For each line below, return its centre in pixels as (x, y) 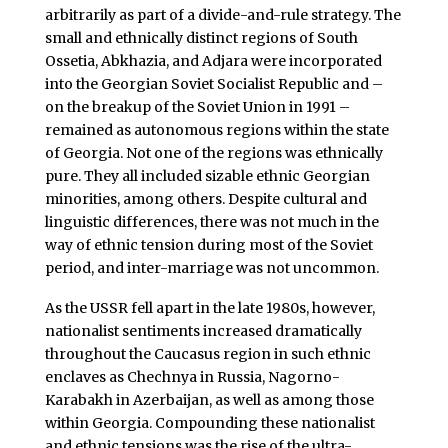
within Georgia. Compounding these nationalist (209, 422)
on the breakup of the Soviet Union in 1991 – (197, 107)
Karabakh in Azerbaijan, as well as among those (209, 399)
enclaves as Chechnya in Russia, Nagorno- (192, 376)
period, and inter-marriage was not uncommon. (211, 268)
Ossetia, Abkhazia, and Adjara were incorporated (213, 61)
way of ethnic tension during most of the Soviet (208, 245)
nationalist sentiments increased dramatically (203, 330)
